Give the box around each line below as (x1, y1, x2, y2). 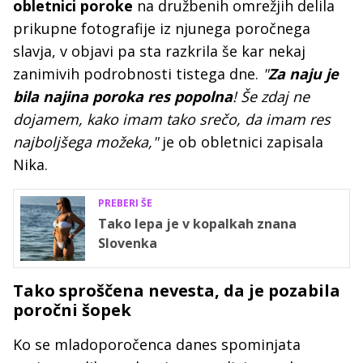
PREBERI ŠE (98, 196, 152, 210)
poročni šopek (13, 299, 131, 321)
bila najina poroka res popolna (13, 87, 233, 106)
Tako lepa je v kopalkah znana (98, 215, 297, 233)
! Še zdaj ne (233, 87, 310, 106)
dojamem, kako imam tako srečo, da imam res (13, 109, 331, 129)
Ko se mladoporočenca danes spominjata (13, 335, 301, 354)
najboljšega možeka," (13, 132, 158, 152)
